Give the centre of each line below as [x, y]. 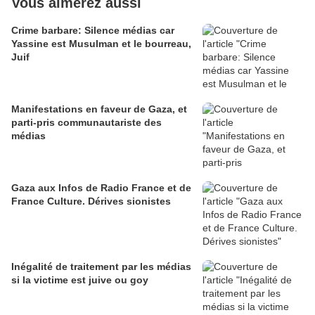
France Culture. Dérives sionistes [91, 201]
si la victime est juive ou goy [80, 280]
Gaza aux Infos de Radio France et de [101, 188]
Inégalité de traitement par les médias [101, 267]
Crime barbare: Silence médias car [93, 31]
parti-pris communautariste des [86, 123]
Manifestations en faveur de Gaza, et [99, 109]
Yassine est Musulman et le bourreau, [101, 44]
